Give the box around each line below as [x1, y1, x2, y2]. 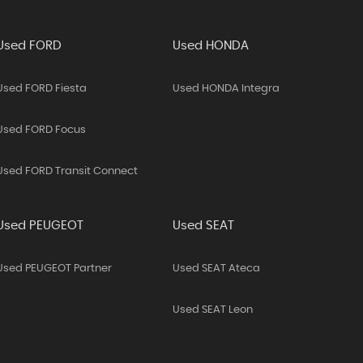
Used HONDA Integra [173, 83, 280, 94]
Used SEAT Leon [173, 305, 254, 315]
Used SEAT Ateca [173, 263, 261, 274]
